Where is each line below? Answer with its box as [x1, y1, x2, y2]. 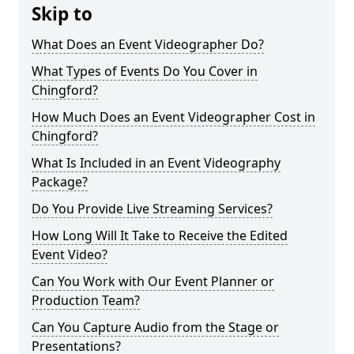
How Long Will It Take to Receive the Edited [32, 227, 288, 244]
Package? [32, 173, 88, 190]
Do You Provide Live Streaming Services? [32, 200, 273, 217]
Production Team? [32, 292, 140, 309]
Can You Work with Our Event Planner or [32, 273, 274, 290]
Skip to [32, 2, 92, 26]
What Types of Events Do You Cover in [32, 62, 258, 80]
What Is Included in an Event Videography [32, 154, 281, 171]
